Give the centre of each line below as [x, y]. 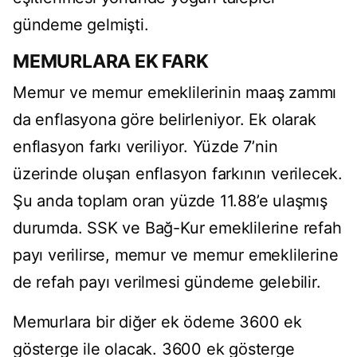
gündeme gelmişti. [81, 25]
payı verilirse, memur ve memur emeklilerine [176, 255]
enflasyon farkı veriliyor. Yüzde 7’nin [145, 147]
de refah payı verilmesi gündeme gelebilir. [167, 282]
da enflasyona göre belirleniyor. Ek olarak [165, 120]
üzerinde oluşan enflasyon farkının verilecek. [178, 174]
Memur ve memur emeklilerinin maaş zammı [175, 93]
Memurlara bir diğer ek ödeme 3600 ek [157, 322]
